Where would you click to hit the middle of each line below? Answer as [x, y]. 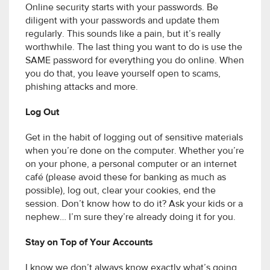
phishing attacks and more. [82, 88]
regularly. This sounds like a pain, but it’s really [123, 35]
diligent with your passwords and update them [122, 21]
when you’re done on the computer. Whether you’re [135, 152]
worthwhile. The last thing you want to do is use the [134, 48]
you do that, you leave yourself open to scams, [123, 74]
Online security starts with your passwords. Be [122, 8]
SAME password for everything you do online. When [135, 61]
